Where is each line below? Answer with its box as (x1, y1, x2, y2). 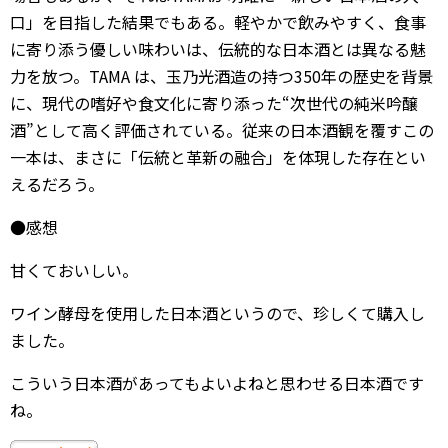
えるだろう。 (10, 172, 104, 196)
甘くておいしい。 (10, 258, 138, 282)
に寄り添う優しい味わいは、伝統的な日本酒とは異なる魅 (10, 37, 426, 61)
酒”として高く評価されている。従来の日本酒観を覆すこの (10, 118, 434, 142)
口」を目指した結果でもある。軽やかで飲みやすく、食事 (10, 10, 426, 34)
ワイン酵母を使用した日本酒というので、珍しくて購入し (10, 301, 425, 325)
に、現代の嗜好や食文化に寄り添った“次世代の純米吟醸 (10, 91, 418, 115)
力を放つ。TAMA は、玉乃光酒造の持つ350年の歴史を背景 (10, 64, 433, 88)
